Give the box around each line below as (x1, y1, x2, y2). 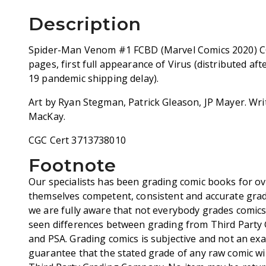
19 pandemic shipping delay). (28, 72, 161, 85)
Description (28, 13, 141, 35)
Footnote (28, 154, 116, 176)
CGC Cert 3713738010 (28, 134, 126, 147)
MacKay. (28, 110, 66, 123)
